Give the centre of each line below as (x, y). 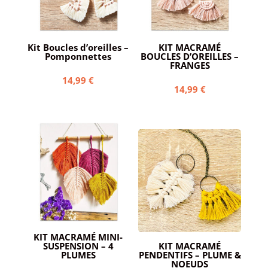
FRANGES (190, 65)
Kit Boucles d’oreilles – (78, 47)
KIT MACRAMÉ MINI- (78, 237)
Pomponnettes (78, 56)
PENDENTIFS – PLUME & (190, 255)
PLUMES (78, 255)
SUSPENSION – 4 (78, 246)
